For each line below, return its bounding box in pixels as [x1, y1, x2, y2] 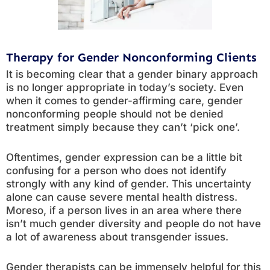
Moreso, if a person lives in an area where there [6, 204, 242, 216]
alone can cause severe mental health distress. [6, 191, 237, 203]
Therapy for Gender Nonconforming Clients [6, 50, 257, 64]
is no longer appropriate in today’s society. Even [6, 81, 243, 93]
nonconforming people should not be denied [6, 108, 224, 120]
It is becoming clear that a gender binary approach [6, 68, 258, 80]
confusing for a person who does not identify [6, 165, 227, 177]
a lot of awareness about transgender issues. [6, 231, 228, 243]
